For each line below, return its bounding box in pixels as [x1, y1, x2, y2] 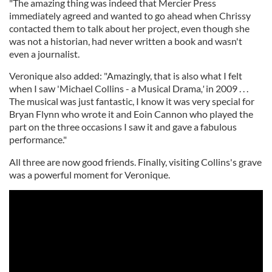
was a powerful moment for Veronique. [9, 169, 170, 181]
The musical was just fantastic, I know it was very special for [9, 95, 254, 107]
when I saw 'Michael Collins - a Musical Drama [9, 83, 201, 95]
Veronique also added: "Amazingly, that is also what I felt [9, 70, 242, 82]
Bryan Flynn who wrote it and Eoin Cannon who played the [9, 108, 253, 120]
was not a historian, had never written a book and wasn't [9, 35, 242, 47]
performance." [9, 134, 67, 146]
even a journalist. [9, 48, 80, 60]
